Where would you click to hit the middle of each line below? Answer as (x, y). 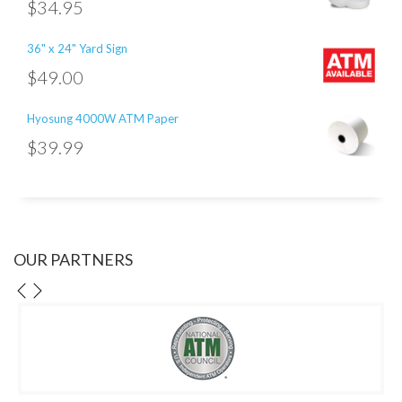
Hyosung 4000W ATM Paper (103, 118)
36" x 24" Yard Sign (77, 48)
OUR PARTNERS (73, 259)
